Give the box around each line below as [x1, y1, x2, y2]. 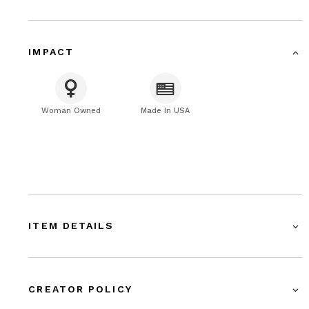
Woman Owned [41, 106, 101, 116]
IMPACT [28, 46, 74, 58]
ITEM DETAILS [28, 220, 114, 232]
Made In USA [141, 106, 190, 116]
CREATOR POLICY [28, 283, 132, 295]
